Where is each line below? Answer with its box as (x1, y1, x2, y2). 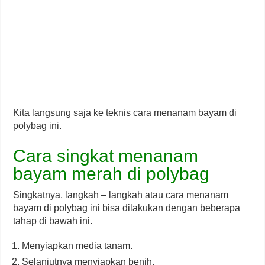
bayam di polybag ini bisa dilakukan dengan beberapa (13, 202, 241, 213)
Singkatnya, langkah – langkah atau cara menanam (13, 189, 229, 200)
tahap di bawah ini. (13, 215, 93, 226)
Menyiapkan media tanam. (22, 240, 133, 251)
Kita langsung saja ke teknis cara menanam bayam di (13, 107, 237, 118)
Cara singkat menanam (13, 146, 199, 166)
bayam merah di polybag (13, 163, 210, 183)
